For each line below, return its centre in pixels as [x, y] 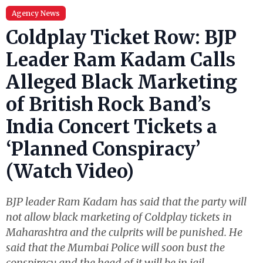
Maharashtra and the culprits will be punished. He [124, 232]
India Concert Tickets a [112, 127]
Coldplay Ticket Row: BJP [121, 38]
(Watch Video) [70, 171]
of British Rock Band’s [108, 104]
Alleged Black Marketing [122, 82]
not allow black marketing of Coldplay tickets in [119, 217]
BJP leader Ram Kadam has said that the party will [126, 202]
